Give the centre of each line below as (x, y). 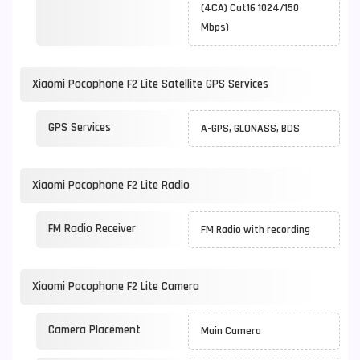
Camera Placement (94, 330)
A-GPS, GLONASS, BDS (250, 129)
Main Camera (231, 331)
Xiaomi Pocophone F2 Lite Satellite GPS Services (150, 84)
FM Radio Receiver (92, 229)
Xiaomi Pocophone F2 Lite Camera (116, 286)
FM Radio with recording (256, 230)
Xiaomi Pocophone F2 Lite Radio (111, 185)
